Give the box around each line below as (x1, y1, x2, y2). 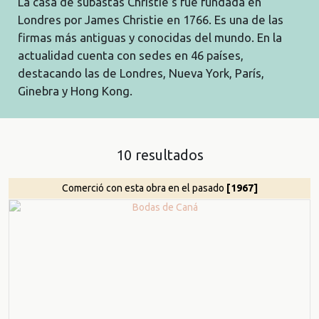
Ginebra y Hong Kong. (18, 83, 135, 98)
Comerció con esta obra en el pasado (61, 182, 226, 194)
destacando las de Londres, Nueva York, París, (18, 66, 264, 80)
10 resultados (115, 147, 204, 164)
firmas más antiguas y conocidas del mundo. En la (18, 30, 282, 44)
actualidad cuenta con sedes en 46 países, (18, 48, 244, 62)
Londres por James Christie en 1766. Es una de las (18, 12, 283, 26)
